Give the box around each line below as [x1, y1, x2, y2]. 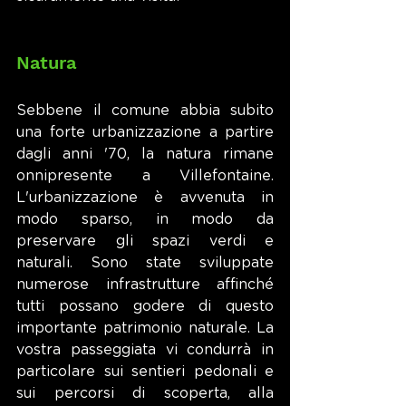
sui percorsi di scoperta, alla [16, 386, 274, 401]
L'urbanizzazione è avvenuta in [16, 190, 274, 205]
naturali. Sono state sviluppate [16, 256, 274, 270]
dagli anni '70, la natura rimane [16, 147, 274, 161]
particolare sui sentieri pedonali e [16, 364, 274, 379]
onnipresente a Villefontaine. [16, 169, 274, 183]
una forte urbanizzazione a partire [16, 125, 274, 140]
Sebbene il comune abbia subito [16, 103, 274, 118]
